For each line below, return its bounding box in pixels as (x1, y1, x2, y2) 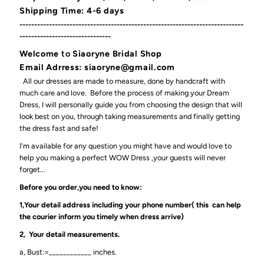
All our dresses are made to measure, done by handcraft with (19, 76, 226, 85)
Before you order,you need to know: (19, 182, 143, 192)
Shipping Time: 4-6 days (19, 5, 124, 16)
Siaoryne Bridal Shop (72, 48, 162, 59)
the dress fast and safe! (19, 123, 101, 133)
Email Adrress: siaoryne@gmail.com (19, 61, 175, 72)
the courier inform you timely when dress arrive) (19, 212, 184, 221)
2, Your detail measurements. (19, 229, 120, 239)
